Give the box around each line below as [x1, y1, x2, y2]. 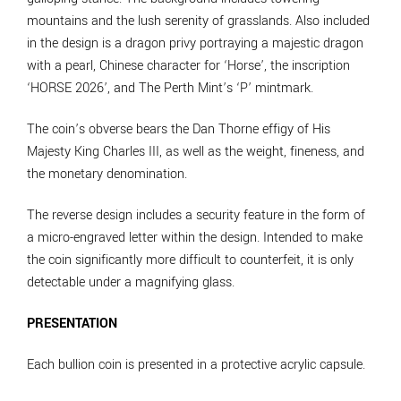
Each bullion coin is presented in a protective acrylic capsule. [27, 355, 365, 375]
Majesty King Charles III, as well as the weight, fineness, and [27, 141, 364, 161]
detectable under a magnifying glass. [27, 272, 235, 292]
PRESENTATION [27, 314, 117, 333]
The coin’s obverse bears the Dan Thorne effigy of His [27, 119, 330, 139]
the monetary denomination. [27, 164, 187, 183]
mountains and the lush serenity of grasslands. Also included [27, 12, 370, 31]
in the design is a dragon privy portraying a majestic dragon [27, 34, 363, 54]
